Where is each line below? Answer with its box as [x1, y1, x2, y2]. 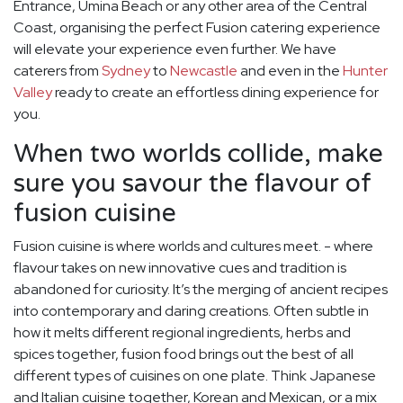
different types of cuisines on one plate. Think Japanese [13, 366, 376, 386]
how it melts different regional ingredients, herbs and [13, 323, 351, 343]
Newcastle [170, 61, 240, 81]
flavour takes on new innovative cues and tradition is [13, 258, 346, 278]
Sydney [102, 61, 153, 81]
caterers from [13, 61, 102, 81]
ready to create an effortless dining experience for [52, 83, 379, 103]
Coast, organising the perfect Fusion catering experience [13, 18, 381, 38]
